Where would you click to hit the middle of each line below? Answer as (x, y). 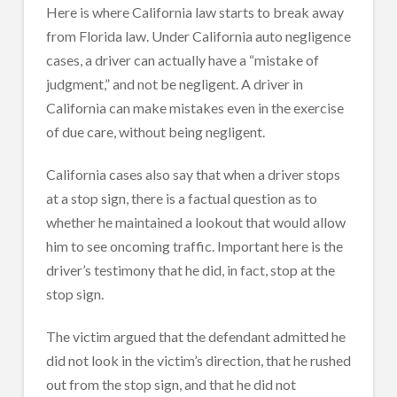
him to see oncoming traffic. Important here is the (194, 245)
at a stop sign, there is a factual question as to (181, 198)
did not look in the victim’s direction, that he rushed (198, 360)
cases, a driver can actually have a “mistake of (182, 59)
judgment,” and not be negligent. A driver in (174, 83)
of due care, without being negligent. (155, 131)
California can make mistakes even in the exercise (195, 107)
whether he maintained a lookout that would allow (195, 222)
